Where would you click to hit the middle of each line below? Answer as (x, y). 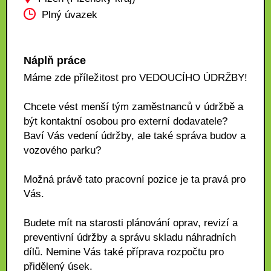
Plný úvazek (70, 15)
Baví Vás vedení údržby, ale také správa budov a (135, 136)
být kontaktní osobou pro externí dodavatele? (126, 121)
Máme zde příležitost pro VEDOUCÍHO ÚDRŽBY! (135, 78)
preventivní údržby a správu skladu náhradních (130, 237)
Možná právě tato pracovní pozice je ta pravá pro (135, 179)
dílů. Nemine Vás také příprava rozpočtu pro (124, 252)
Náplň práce (55, 60)
